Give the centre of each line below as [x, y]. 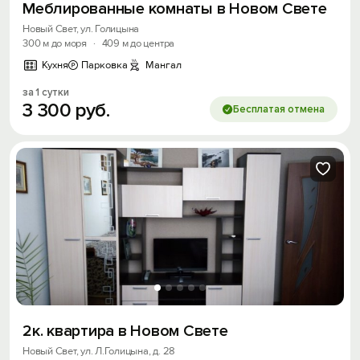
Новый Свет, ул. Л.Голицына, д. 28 [99, 351]
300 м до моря [55, 43]
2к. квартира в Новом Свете [125, 331]
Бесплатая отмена [279, 109]
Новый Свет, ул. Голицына [81, 29]
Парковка [104, 65]
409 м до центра [138, 43]
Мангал [164, 65]
